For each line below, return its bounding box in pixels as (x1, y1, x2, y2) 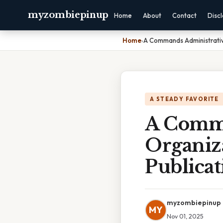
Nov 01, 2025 (167, 212, 204, 220)
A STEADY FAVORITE (150, 96, 219, 103)
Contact (172, 11, 197, 19)
